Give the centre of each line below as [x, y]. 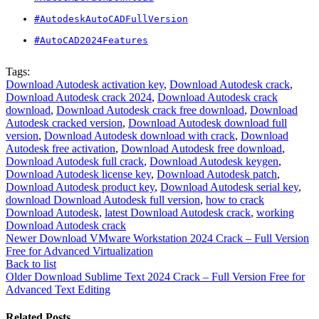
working [275, 212]
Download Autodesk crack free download [150, 110]
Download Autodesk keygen [214, 161]
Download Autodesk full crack [75, 161]
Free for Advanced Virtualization [79, 251]
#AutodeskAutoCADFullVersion [111, 19]
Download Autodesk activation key [85, 84]
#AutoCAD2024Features [91, 40]
